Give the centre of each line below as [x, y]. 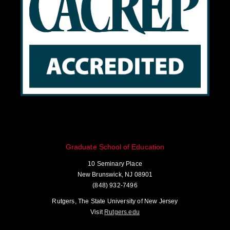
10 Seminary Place [115, 164]
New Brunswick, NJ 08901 [115, 174]
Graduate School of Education [115, 147]
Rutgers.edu [122, 212]
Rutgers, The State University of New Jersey [115, 201]
